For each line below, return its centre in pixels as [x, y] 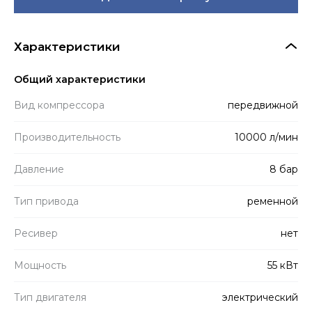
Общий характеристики [80, 79]
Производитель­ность [67, 137]
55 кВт [283, 265]
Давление [39, 169]
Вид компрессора [59, 105]
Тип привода [46, 201]
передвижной [263, 105]
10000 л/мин [266, 137]
